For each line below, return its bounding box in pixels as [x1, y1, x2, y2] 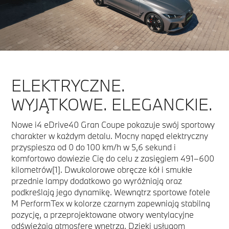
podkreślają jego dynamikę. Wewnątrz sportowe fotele [11, 186, 210, 197]
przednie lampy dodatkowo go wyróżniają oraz [11, 175, 182, 186]
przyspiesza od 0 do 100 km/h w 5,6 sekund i [11, 141, 176, 152]
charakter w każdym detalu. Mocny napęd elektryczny [11, 130, 208, 141]
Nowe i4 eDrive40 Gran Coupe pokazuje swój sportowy [11, 119, 215, 130]
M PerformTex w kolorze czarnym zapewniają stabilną [11, 197, 210, 209]
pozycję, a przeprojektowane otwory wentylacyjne [11, 209, 194, 220]
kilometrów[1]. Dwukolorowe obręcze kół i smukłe [11, 164, 192, 175]
